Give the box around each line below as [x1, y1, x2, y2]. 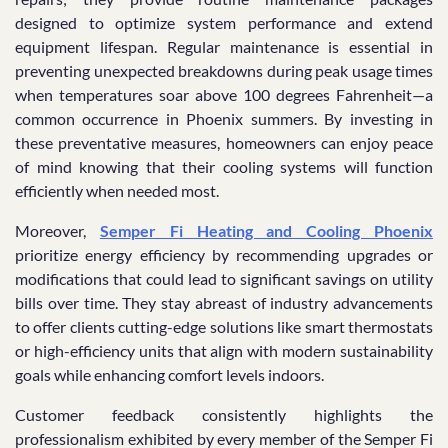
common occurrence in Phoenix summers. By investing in [15, 109, 433, 129]
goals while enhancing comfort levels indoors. [15, 365, 324, 385]
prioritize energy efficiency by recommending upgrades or [15, 245, 433, 265]
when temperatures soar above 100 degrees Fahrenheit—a [15, 85, 433, 105]
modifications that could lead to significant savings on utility [15, 269, 433, 289]
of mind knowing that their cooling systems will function [15, 157, 433, 177]
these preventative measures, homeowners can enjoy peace [15, 133, 433, 153]
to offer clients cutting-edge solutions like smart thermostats [15, 317, 433, 337]
